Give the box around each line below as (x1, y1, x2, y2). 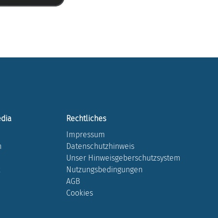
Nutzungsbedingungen (66, 165, 143, 175)
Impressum (66, 130, 105, 140)
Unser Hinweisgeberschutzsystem (66, 153, 181, 163)
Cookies (66, 188, 93, 198)
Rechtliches (66, 113, 106, 123)
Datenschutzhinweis (66, 142, 134, 151)
